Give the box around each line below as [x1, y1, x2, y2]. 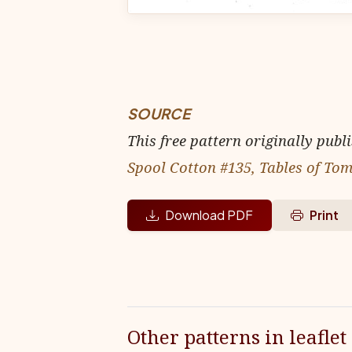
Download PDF [165, 207, 253, 223]
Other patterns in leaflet [127, 324, 346, 350]
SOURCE [127, 104, 190, 123]
